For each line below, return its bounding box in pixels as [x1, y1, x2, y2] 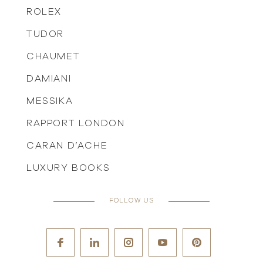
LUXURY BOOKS [26, 163, 110, 173]
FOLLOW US [109, 197, 154, 204]
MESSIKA [26, 96, 73, 106]
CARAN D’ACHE [26, 141, 108, 151]
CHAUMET [26, 52, 80, 62]
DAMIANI [26, 74, 72, 84]
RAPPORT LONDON [26, 119, 125, 129]
